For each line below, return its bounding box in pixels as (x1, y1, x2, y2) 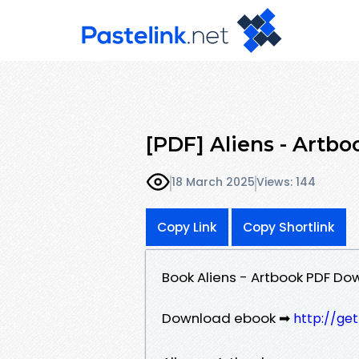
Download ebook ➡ (162, 308, 293, 328)
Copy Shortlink (243, 218, 335, 236)
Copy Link (157, 218, 217, 236)
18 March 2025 (171, 174, 255, 191)
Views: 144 (256, 174, 316, 191)
